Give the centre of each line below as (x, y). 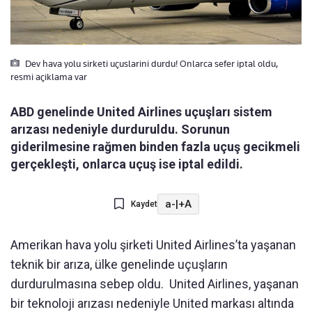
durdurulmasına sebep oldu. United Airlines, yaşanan (155, 284)
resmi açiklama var (49, 77)
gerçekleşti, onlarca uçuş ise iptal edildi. (127, 164)
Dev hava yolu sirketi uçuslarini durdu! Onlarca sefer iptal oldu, (151, 64)
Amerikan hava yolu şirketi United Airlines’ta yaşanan (153, 245)
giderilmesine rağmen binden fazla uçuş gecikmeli (155, 147)
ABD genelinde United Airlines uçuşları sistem (141, 112)
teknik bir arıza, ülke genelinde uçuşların (119, 265)
